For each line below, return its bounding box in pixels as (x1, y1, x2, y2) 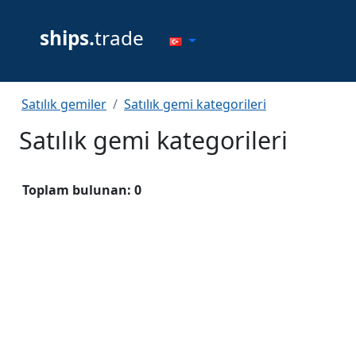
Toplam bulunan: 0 (22, 181, 141, 199)
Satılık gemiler (21, 95, 106, 113)
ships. (40, 25, 95, 51)
